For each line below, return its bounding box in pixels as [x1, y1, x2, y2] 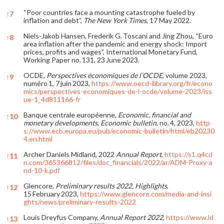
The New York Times [83, 15, 146, 24]
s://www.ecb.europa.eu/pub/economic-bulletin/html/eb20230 [23, 126, 214, 135]
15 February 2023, [23, 189, 80, 198]
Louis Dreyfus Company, [23, 212, 100, 221]
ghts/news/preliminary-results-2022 [23, 197, 136, 206]
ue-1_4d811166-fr [23, 94, 80, 103]
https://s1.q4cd [164, 149, 212, 158]
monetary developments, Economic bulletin [23, 118, 156, 127]
